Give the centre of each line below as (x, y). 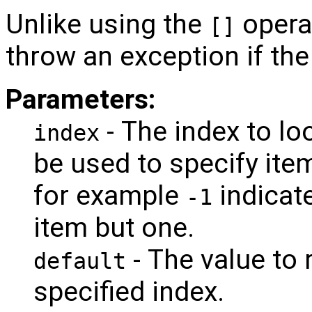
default (80, 262)
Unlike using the (107, 25)
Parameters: (80, 100)
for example (110, 196)
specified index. (129, 292)
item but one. (114, 228)
